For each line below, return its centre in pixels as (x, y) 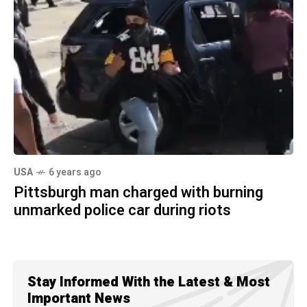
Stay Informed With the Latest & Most (149, 282)
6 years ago (75, 172)
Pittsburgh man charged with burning (138, 192)
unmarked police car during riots (122, 210)
